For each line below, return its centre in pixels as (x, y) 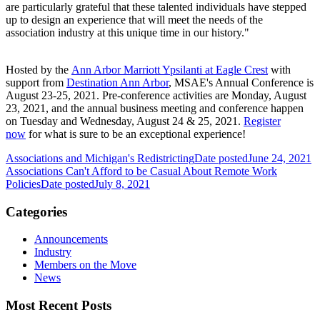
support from (36, 82)
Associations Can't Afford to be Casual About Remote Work (141, 171)
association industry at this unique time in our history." (129, 32)
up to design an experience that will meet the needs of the (134, 19)
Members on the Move (85, 265)
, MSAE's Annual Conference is (241, 82)
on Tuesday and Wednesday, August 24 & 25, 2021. (125, 121)
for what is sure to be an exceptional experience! (136, 134)
